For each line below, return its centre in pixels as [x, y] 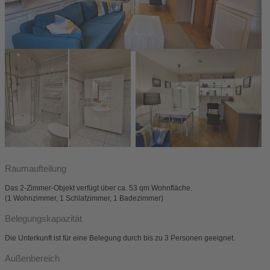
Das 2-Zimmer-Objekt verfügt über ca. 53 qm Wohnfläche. [99, 188]
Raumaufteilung [36, 168]
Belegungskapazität [43, 218]
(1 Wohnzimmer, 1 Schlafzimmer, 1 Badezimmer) [84, 199]
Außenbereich [32, 258]
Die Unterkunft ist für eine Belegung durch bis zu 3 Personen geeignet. [120, 238]
